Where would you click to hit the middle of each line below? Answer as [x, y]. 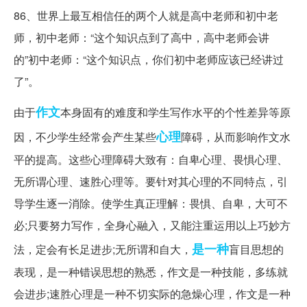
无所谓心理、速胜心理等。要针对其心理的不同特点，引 [151, 182]
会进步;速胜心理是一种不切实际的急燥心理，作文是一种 [152, 294]
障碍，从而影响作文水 [236, 137]
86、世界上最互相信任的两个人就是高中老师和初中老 [146, 16]
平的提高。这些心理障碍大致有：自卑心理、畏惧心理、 [151, 160]
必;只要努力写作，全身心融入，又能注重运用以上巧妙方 [152, 225]
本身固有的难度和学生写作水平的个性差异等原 [175, 112]
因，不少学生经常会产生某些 [85, 137]
